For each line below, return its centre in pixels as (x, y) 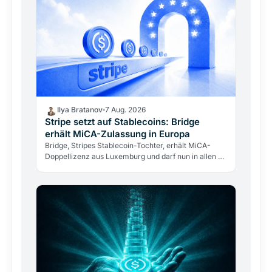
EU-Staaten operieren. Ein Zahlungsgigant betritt (128, 168)
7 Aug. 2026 (125, 110)
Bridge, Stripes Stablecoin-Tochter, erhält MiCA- (128, 146)
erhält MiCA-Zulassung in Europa (117, 134)
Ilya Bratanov (80, 110)
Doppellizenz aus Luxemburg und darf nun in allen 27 (136, 157)
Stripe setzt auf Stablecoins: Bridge (122, 122)
